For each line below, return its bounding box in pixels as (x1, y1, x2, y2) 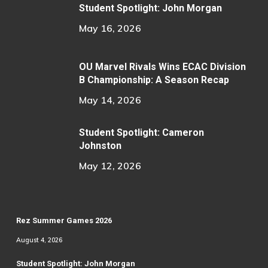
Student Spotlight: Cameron (78, 127, 204, 139)
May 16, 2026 (78, 22, 141, 35)
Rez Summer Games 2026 (16, 216, 112, 226)
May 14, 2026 (78, 94, 141, 106)
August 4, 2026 (16, 236, 62, 245)
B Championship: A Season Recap (78, 74, 229, 86)
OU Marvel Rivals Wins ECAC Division (78, 61, 246, 73)
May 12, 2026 (78, 160, 141, 172)
